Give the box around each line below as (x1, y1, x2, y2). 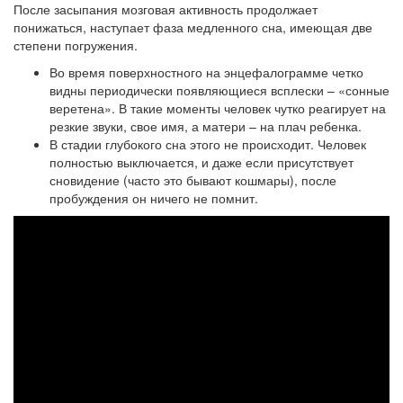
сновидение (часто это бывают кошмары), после (49, 171, 336, 189)
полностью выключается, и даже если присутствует (49, 153, 354, 171)
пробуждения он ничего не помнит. (49, 189, 258, 207)
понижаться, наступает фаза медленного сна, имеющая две (13, 18, 372, 36)
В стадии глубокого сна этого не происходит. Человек (49, 135, 366, 153)
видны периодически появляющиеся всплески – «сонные (49, 81, 390, 99)
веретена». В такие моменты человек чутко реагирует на (49, 99, 386, 117)
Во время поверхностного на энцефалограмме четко (49, 63, 363, 81)
